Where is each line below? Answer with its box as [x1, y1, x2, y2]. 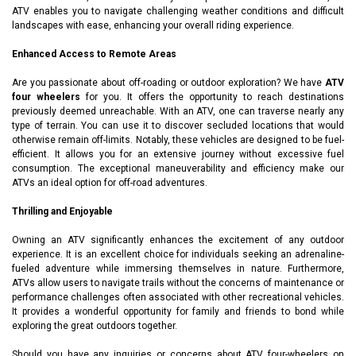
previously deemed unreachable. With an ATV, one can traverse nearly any [12, 105, 344, 117]
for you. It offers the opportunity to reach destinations [79, 91, 345, 103]
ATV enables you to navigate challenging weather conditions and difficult [12, 5, 344, 17]
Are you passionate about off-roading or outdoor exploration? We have [12, 76, 325, 88]
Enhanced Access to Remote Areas [12, 48, 179, 60]
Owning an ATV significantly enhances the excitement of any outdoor [12, 234, 344, 246]
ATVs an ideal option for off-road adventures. [12, 176, 210, 188]
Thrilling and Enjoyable [12, 205, 115, 217]
